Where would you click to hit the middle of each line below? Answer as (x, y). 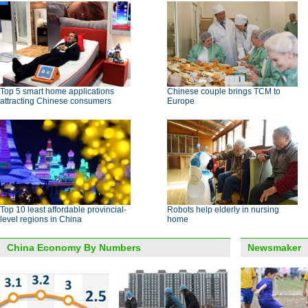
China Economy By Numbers (74, 247)
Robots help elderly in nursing (223, 210)
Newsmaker (274, 247)
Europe (181, 101)
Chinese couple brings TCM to (224, 91)
